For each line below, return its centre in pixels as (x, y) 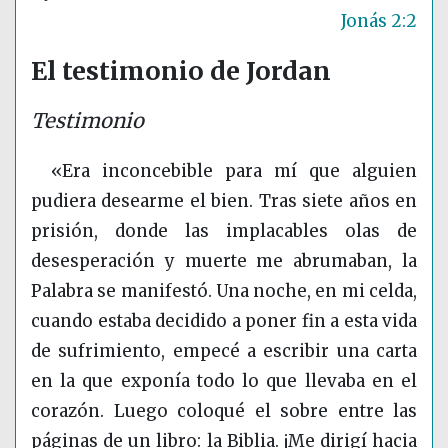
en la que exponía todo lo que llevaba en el (224, 381)
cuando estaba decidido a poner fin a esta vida (224, 321)
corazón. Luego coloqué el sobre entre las (224, 411)
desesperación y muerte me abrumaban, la (224, 261)
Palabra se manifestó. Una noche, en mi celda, (224, 291)
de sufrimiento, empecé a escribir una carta (224, 351)
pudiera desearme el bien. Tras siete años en (224, 201)
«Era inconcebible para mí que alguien (234, 171)
